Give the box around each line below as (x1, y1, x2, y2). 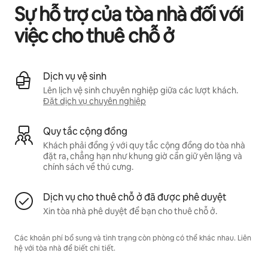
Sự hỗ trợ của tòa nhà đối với (14, 1, 243, 26)
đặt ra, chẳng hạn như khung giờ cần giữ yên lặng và (43, 150, 242, 162)
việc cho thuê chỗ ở (14, 23, 173, 48)
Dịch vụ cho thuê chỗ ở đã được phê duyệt (43, 190, 227, 203)
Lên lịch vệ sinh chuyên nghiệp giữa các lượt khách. (43, 84, 238, 96)
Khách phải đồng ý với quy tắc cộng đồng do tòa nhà (43, 139, 245, 151)
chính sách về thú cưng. (43, 161, 133, 172)
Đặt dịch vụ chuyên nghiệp (43, 95, 146, 106)
